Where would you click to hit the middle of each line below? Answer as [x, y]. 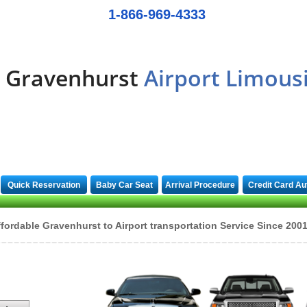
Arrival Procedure [200, 185]
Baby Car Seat [124, 185]
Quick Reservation [44, 185]
